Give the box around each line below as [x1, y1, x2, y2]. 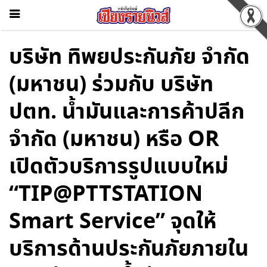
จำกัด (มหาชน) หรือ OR [9, 124, 219, 156]
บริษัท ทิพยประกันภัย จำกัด [9, 42, 250, 74]
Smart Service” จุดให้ [9, 206, 216, 238]
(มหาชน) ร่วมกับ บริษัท [9, 69, 213, 101]
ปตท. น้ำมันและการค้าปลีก [9, 97, 244, 129]
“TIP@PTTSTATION [9, 179, 203, 211]
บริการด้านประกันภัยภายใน [9, 234, 249, 266]
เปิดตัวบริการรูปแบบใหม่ [9, 151, 228, 184]
